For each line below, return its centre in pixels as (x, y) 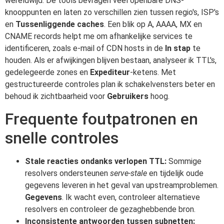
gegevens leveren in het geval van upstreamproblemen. (122, 185)
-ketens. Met (153, 72)
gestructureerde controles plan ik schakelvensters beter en (110, 84)
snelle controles (62, 138)
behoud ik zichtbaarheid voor (56, 96)
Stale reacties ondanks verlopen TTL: (96, 161)
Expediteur (110, 72)
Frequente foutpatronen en (101, 119)
